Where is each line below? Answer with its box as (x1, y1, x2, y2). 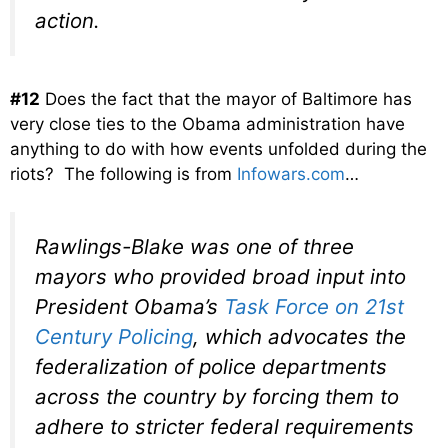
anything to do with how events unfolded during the (10, 138, 427, 159)
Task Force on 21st (224, 294, 404, 320)
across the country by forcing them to (35, 384, 399, 410)
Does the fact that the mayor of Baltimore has (40, 88, 412, 109)
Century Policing (35, 324, 193, 350)
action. (35, 8, 106, 34)
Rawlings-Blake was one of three (35, 234, 354, 260)
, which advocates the (193, 324, 406, 350)
